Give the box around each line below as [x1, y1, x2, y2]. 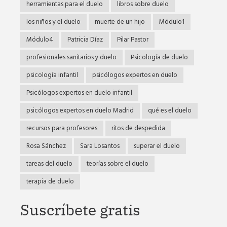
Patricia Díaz [67, 34, 103, 45]
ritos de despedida [111, 123, 165, 134]
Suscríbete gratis [20, 199, 140, 219]
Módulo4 [26, 34, 53, 45]
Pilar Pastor [117, 34, 148, 45]
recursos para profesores [26, 123, 97, 134]
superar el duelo [134, 140, 180, 152]
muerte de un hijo [95, 16, 145, 27]
